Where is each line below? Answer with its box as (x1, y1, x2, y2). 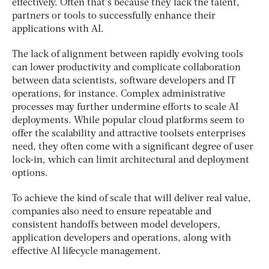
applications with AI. (12, 24, 104, 34)
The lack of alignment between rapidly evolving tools (12, 49, 243, 59)
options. (12, 168, 48, 178)
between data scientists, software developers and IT (12, 76, 235, 86)
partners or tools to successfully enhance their (12, 11, 216, 21)
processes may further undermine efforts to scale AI (12, 102, 238, 112)
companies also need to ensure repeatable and (12, 207, 211, 217)
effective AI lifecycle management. (12, 246, 161, 256)
